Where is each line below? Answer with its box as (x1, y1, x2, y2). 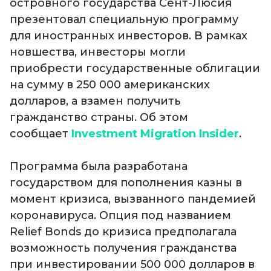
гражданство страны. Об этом (10, 111, 188, 125)
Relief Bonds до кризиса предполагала (10, 225, 237, 239)
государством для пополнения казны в (10, 176, 242, 190)
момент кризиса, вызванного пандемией (10, 192, 256, 206)
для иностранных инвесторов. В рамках (10, 29, 247, 43)
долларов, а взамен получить (10, 94, 181, 108)
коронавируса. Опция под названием (10, 209, 231, 223)
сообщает (10, 127, 68, 141)
